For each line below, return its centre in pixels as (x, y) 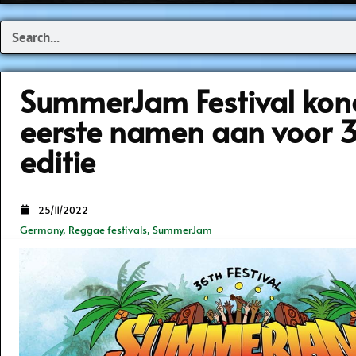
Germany (41, 230)
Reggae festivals (108, 230)
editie (58, 161)
